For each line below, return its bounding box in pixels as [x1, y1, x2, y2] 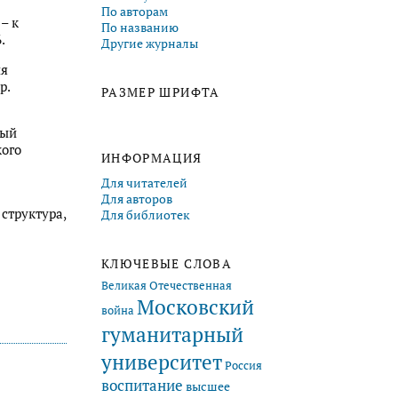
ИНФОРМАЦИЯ [101, 149, 203, 166]
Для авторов [101, 190, 172, 207]
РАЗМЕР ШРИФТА [101, 84, 220, 100]
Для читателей [101, 174, 187, 191]
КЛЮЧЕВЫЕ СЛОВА [101, 256, 232, 272]
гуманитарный [101, 320, 243, 348]
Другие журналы [101, 35, 198, 52]
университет [101, 347, 222, 376]
